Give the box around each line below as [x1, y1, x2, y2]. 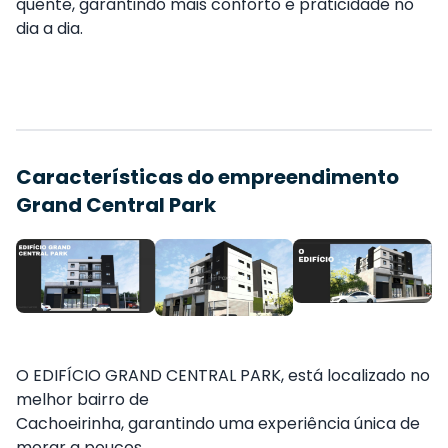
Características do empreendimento [16, 163, 399, 192]
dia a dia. [16, 17, 83, 41]
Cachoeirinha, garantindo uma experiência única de [16, 412, 420, 436]
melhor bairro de [16, 388, 149, 412]
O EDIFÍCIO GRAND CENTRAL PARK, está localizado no [16, 364, 430, 388]
